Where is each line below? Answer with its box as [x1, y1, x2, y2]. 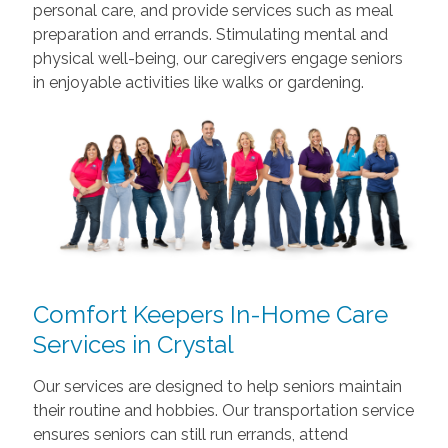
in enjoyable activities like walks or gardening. [32, 72, 364, 92]
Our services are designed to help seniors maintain [32, 376, 402, 396]
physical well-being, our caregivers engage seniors [32, 48, 403, 68]
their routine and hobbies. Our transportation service [32, 400, 414, 420]
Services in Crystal [32, 329, 234, 359]
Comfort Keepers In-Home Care [32, 299, 388, 329]
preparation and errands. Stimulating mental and [32, 24, 388, 44]
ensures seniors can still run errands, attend [32, 424, 348, 444]
